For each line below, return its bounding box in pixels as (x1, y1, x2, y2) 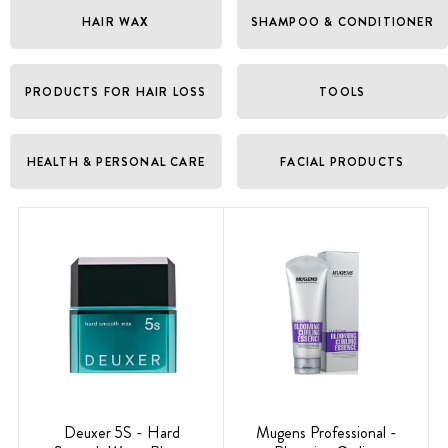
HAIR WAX (81, 12, 150, 31)
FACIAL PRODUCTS (280, 152, 405, 171)
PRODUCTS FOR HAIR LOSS (25, 82, 207, 101)
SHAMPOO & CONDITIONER (250, 12, 434, 31)
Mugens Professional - (256, 421, 397, 444)
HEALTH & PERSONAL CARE (26, 152, 205, 171)
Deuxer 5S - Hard (63, 421, 180, 444)
